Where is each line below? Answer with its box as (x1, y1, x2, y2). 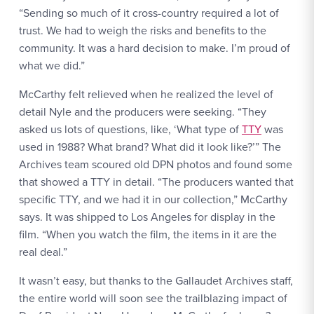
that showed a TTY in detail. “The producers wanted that (19, 173, 294, 189)
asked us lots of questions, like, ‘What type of (19, 121, 242, 137)
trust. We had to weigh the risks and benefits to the (19, 22, 266, 38)
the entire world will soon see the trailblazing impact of (19, 289, 287, 306)
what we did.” (19, 57, 85, 73)
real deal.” (19, 243, 67, 259)
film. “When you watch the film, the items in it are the (19, 226, 277, 242)
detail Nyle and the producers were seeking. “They (19, 103, 266, 119)
